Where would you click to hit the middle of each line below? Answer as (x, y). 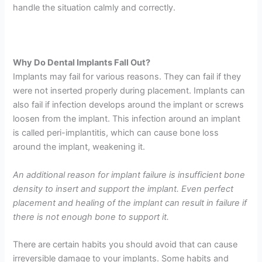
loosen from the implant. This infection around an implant (127, 119)
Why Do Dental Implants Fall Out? (82, 63)
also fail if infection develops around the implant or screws (129, 105)
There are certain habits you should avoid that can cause (125, 244)
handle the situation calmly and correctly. (94, 7)
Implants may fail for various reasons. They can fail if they (127, 77)
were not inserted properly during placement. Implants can (129, 91)
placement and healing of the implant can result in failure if (130, 203)
